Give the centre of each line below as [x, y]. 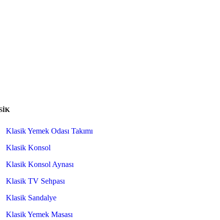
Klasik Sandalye [31, 198]
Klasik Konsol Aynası [40, 164]
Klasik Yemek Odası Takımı [49, 131]
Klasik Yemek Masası [39, 214]
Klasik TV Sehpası [35, 181]
